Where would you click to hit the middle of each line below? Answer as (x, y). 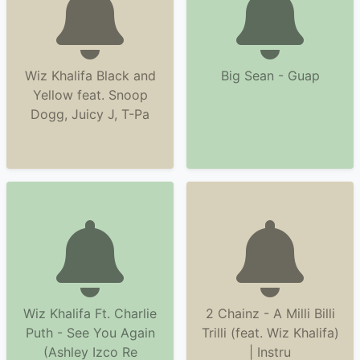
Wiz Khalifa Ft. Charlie (90, 313)
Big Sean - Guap (270, 76)
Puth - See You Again (90, 333)
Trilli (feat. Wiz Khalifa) (270, 333)
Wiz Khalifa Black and (90, 76)
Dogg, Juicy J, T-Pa (90, 114)
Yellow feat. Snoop (90, 95)
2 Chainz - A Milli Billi (270, 313)
